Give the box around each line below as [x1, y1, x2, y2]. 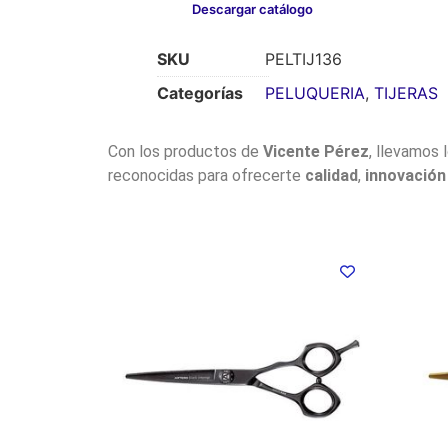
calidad [304, 166, 358, 186]
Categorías [156, 83, 243, 104]
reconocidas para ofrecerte [107, 166, 305, 186]
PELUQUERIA [264, 83, 365, 104]
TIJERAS [373, 83, 438, 104]
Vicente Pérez [262, 142, 369, 162]
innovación [364, 166, 446, 186]
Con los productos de [107, 142, 263, 162]
